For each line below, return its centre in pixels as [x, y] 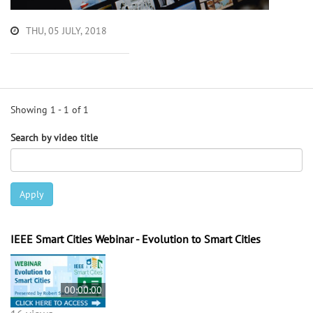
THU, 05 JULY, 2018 [66, 30]
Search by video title [54, 137]
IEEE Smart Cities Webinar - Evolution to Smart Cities [136, 239]
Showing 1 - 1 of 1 [50, 109]
